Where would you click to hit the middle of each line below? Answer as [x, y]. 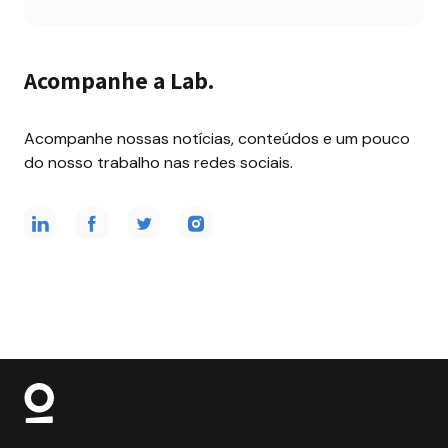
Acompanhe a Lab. [119, 80]
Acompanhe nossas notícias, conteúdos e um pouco [217, 138]
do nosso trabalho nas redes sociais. [158, 162]
